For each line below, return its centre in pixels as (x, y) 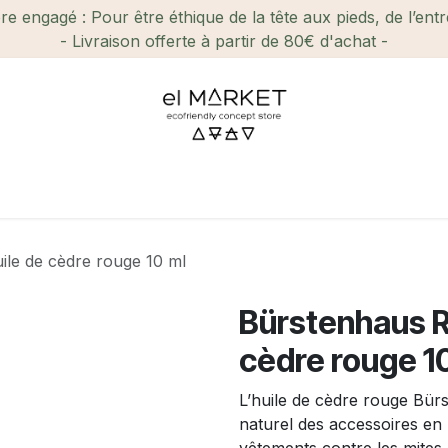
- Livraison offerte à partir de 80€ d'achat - (224, 41)
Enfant (365, 190)
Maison (195, 190)
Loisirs (281, 190)
